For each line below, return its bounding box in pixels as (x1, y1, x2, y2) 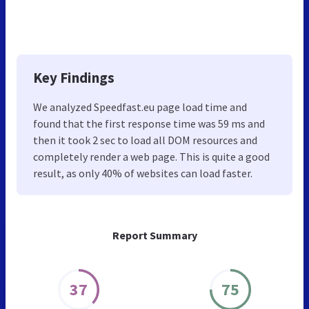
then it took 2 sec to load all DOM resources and (33, 132, 257, 147)
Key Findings (33, 68, 114, 87)
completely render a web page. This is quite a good (33, 149, 270, 163)
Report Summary (112, 228, 197, 242)
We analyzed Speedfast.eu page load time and (33, 99, 247, 114)
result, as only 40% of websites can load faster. (33, 166, 252, 180)
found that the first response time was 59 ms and (33, 116, 265, 130)
